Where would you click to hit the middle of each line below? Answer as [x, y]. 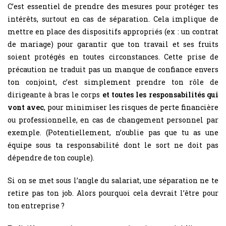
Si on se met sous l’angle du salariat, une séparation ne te [113, 180]
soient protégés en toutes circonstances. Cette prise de [113, 56]
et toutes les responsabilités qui [160, 94]
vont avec [26, 107]
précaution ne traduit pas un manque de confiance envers [113, 69]
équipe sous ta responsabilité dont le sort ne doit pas [113, 145]
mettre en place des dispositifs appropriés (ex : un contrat [113, 31]
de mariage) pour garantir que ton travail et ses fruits [113, 44]
